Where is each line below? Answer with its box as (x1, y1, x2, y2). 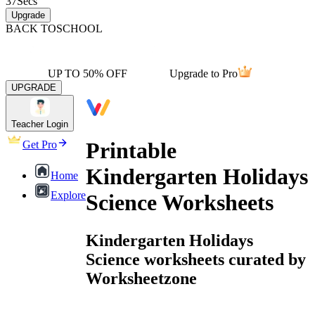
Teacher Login (11, 119, 68, 129)
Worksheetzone (86, 269, 197, 288)
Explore (51, 189, 86, 201)
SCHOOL (56, 22, 103, 34)
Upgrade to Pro (169, 67, 238, 79)
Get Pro (22, 139, 57, 150)
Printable (86, 138, 176, 164)
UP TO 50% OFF (48, 67, 127, 79)
